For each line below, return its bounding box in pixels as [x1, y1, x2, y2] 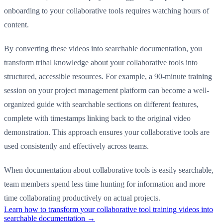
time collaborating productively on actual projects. [4, 193, 160, 202]
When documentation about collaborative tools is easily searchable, [4, 165, 214, 174]
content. [4, 20, 29, 29]
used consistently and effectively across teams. [4, 141, 149, 150]
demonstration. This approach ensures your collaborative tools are [4, 127, 210, 136]
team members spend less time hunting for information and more [4, 179, 205, 188]
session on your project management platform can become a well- [4, 86, 209, 95]
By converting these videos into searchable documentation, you [4, 44, 202, 53]
